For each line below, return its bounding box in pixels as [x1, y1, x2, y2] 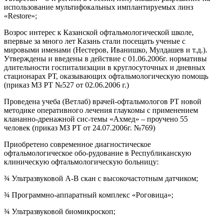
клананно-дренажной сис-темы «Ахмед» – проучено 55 [4, 115, 188, 123]
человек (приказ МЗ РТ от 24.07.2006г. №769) [4, 124, 155, 132]
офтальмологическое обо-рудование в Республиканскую [4, 149, 191, 157]
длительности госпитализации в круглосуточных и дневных [4, 63, 205, 72]
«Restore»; [4, 12, 37, 20]
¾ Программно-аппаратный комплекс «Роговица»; [4, 191, 173, 199]
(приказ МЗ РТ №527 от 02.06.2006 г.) [4, 81, 129, 89]
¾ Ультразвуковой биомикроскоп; [4, 207, 115, 216]
